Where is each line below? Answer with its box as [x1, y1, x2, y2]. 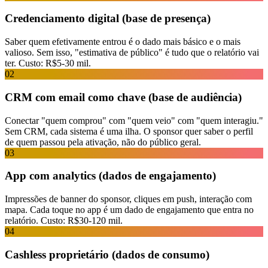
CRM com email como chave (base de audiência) [5, 90, 242, 103]
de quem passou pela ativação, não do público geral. [5, 136, 201, 147]
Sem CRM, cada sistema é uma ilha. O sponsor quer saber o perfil [5, 126, 253, 136]
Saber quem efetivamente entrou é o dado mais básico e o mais [5, 36, 240, 47]
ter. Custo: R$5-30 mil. [5, 58, 91, 69]
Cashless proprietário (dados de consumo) [5, 248, 209, 261]
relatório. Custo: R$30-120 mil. [5, 215, 123, 226]
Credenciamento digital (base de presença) [5, 12, 211, 25]
